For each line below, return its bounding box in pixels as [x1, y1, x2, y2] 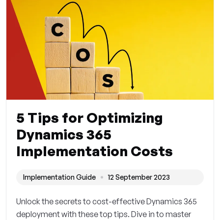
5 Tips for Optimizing [16, 109, 163, 127]
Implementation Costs [16, 142, 173, 160]
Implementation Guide [23, 173, 96, 182]
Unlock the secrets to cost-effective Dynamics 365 [16, 196, 197, 207]
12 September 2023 [108, 173, 170, 182]
